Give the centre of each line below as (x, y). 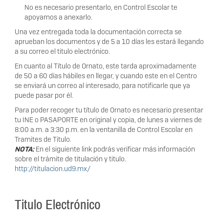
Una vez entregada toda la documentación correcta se (98, 32)
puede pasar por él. (44, 96)
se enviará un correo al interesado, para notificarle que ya (102, 86)
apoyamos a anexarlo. (58, 17)
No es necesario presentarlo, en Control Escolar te (101, 8)
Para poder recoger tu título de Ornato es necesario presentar (109, 110)
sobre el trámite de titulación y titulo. (70, 159)
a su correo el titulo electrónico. (62, 52)
